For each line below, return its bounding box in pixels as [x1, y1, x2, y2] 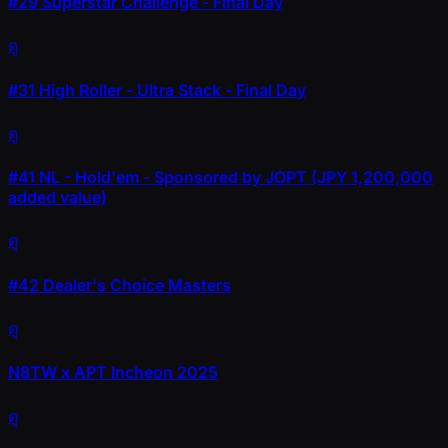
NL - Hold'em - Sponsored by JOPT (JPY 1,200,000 [35, 167, 433, 188]
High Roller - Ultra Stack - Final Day [35, 79, 306, 100]
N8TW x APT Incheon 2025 [8, 362, 218, 383]
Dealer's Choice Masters [39, 274, 231, 295]
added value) [8, 187, 107, 208]
